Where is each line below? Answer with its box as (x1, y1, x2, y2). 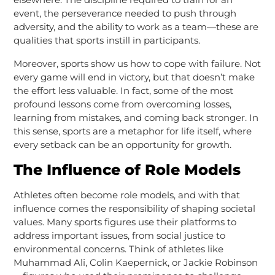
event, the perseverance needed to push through (13, 7, 236, 19)
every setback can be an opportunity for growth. (13, 138, 231, 150)
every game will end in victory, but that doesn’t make (13, 71, 255, 83)
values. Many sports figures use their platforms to (13, 215, 236, 228)
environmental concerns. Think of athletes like (13, 242, 223, 255)
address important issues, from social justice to (13, 229, 225, 241)
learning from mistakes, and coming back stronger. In (13, 111, 258, 123)
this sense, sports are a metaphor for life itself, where (13, 125, 252, 137)
